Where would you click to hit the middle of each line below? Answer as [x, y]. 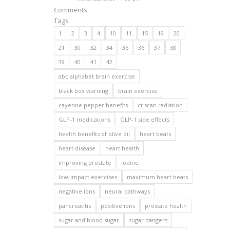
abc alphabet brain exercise [97, 76]
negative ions [77, 191]
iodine [130, 162]
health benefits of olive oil [94, 134]
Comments [71, 10]
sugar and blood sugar [89, 220]
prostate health [166, 206]
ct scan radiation [160, 105]
